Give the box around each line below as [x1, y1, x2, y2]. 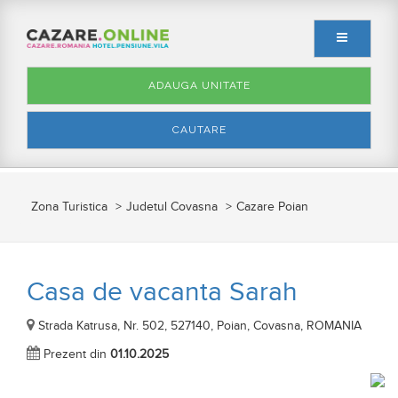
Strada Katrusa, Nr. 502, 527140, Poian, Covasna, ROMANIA [35, 319, 362, 334]
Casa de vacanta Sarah [27, 276, 298, 309]
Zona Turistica [31, 200, 107, 215]
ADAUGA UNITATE [147, 79, 251, 92]
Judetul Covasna [126, 200, 218, 215]
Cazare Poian [236, 200, 308, 215]
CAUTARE [171, 123, 227, 137]
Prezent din [40, 347, 110, 362]
